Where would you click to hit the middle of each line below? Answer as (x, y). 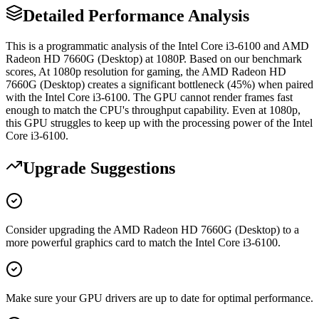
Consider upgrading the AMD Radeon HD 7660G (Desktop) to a (152, 230)
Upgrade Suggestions (99, 168)
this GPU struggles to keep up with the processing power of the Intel (159, 123)
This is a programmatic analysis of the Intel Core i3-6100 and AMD (157, 46)
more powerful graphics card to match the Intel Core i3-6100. (143, 243)
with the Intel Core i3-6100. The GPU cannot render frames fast (149, 98)
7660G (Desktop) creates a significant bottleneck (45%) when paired (159, 85)
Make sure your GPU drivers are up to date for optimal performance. (159, 298)
